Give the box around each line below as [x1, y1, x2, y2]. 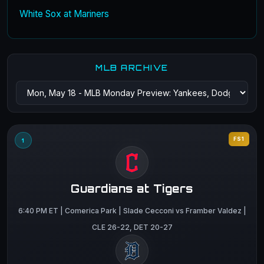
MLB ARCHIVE [95, 62, 169, 72]
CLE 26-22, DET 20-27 [91, 222, 173, 232]
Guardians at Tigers [71, 181, 193, 195]
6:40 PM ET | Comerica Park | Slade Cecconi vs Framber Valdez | [18, 206, 246, 215]
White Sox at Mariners [19, 8, 109, 19]
